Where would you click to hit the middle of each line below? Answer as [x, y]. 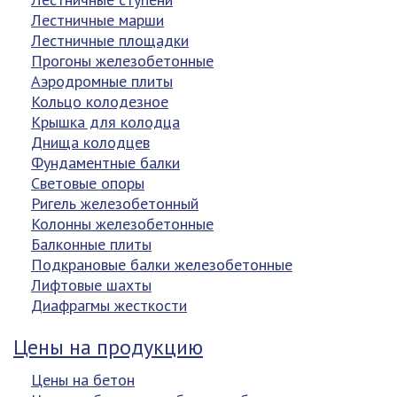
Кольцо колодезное [100, 101]
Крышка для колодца [105, 122]
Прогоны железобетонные [122, 61]
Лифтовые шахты [91, 285]
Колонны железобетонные [122, 224]
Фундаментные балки [105, 163]
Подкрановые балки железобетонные [162, 265]
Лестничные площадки [110, 40]
